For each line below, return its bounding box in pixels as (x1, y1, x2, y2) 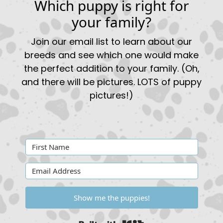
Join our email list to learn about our (31, 35, 192, 48)
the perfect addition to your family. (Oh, (23, 62, 200, 75)
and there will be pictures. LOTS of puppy (21, 75, 202, 88)
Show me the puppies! (73, 192, 150, 203)
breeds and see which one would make (24, 48, 199, 61)
